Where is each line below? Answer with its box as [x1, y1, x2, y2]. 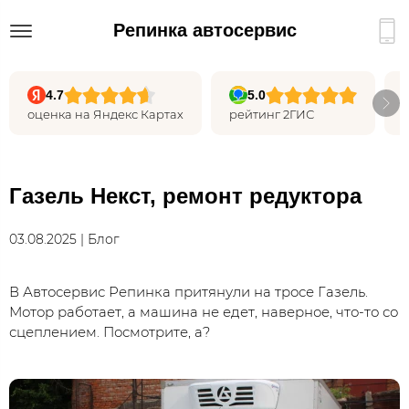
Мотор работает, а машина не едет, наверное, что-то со [9, 303, 398, 320]
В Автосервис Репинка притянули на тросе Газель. [9, 283, 368, 300]
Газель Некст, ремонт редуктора [9, 184, 362, 208]
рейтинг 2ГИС [229, 107, 314, 121]
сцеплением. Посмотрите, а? [9, 323, 210, 341]
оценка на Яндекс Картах [27, 107, 184, 121]
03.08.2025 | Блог [9, 231, 145, 247]
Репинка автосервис [112, 19, 297, 40]
